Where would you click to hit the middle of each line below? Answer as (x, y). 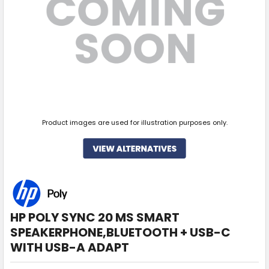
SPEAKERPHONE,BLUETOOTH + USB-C (120, 233)
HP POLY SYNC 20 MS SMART (95, 218)
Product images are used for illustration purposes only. (134, 123)
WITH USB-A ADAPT (69, 248)
